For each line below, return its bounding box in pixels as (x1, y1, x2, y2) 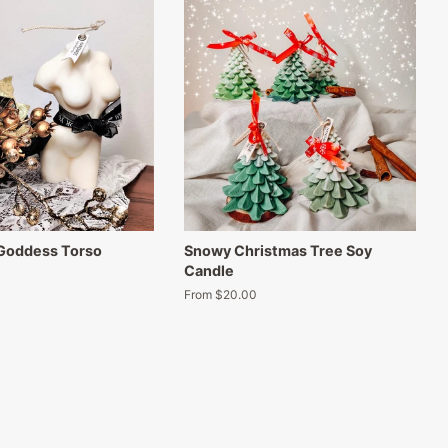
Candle (184, 262, 234, 279)
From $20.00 (184, 287, 257, 302)
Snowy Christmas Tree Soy (184, 242, 372, 259)
